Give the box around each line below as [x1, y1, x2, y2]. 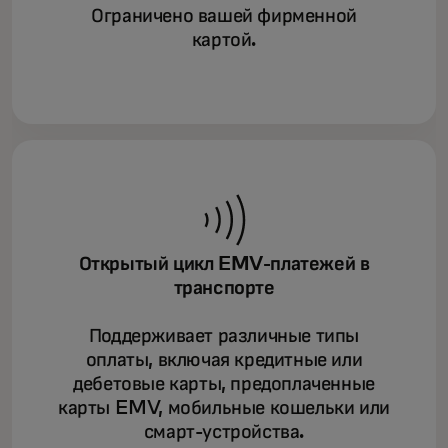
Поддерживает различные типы [88, 326, 360, 346]
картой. [191, 30, 257, 50]
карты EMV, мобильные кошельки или [58, 398, 390, 418]
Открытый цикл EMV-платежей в [78, 254, 370, 274]
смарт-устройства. [143, 422, 305, 442]
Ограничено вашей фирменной [91, 6, 357, 26]
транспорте [173, 278, 275, 298]
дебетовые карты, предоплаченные [73, 374, 375, 394]
